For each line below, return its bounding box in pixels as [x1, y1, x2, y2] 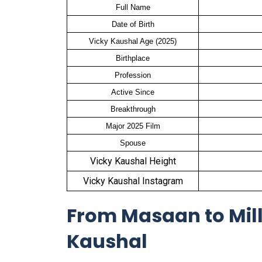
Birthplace [116, 53, 150, 63]
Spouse [120, 138, 146, 147]
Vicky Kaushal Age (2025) [89, 36, 177, 46]
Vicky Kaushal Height [89, 155, 176, 167]
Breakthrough [110, 104, 156, 113]
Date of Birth [111, 19, 154, 29]
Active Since [111, 87, 154, 96]
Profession [115, 70, 151, 80]
